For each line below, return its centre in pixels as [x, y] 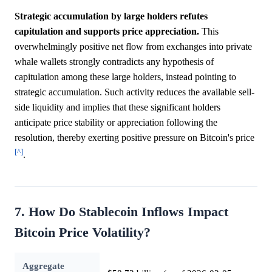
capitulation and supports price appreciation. [107, 31]
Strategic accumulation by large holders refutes [111, 16]
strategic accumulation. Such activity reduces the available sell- [134, 92]
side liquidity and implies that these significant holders [117, 107]
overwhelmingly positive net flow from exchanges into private [133, 46]
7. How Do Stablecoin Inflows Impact [121, 212]
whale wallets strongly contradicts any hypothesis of [114, 61]
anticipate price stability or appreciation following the [116, 122]
